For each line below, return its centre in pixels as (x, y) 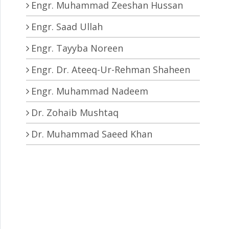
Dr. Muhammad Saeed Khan (92, 134)
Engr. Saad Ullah (67, 27)
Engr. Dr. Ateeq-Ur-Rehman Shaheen (111, 70)
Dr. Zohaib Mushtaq (75, 113)
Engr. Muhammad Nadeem (90, 91)
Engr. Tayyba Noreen (77, 48)
